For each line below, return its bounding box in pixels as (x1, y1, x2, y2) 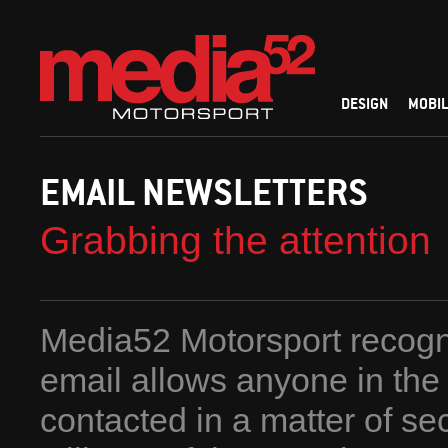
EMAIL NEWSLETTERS (40, 167, 368, 216)
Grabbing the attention (40, 218, 431, 262)
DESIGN (341, 93, 388, 113)
